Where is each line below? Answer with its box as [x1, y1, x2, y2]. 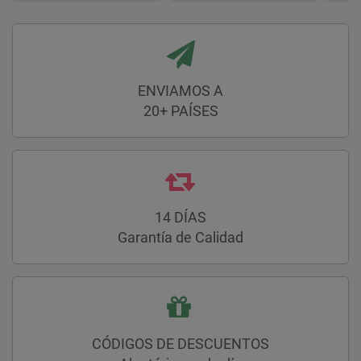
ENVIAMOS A [138, 82, 223, 100]
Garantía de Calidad [118, 229, 243, 247]
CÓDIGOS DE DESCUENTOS [92, 335, 269, 353]
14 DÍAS [155, 209, 206, 226]
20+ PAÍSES [143, 102, 218, 120]
